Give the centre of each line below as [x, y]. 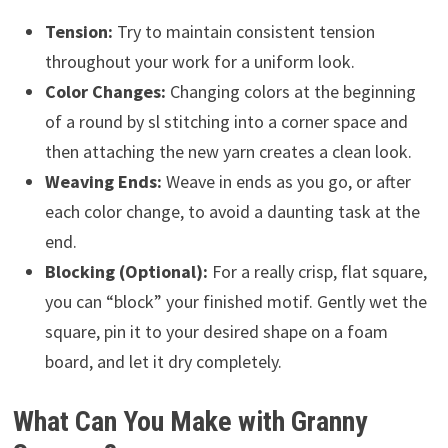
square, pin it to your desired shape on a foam [216, 331]
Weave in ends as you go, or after [286, 181]
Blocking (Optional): [126, 271]
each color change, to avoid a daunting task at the [232, 211]
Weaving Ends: [103, 181]
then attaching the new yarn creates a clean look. [228, 151]
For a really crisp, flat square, [317, 271]
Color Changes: [105, 91]
